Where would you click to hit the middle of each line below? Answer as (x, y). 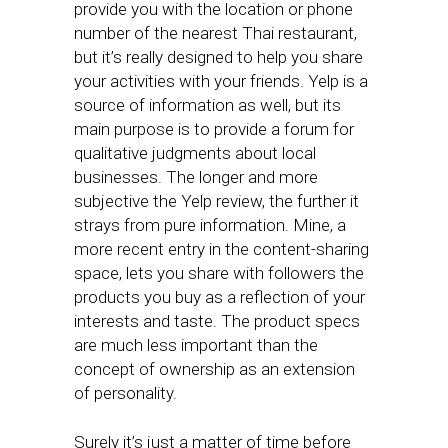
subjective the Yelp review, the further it (216, 201)
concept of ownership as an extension (214, 369)
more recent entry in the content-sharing (221, 249)
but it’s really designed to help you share (218, 57)
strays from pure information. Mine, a (210, 225)
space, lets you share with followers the (219, 273)
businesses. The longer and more (196, 177)
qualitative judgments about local (195, 153)
